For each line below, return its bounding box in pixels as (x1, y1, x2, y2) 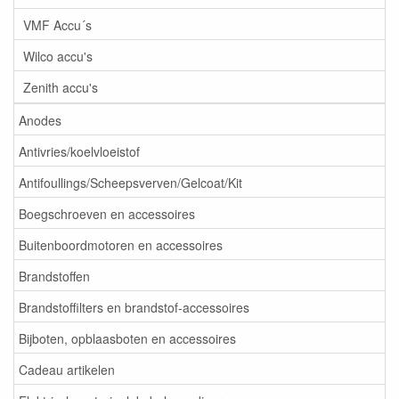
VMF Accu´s (23, 15, 92, 34)
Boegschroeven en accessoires (19, 204, 195, 223)
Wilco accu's (23, 46, 93, 65)
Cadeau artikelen (19, 360, 115, 379)
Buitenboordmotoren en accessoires (19, 235, 223, 254)
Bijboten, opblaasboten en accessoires (19, 329, 236, 347)
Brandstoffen (19, 266, 90, 285)
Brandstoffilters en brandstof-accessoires (19, 297, 249, 316)
